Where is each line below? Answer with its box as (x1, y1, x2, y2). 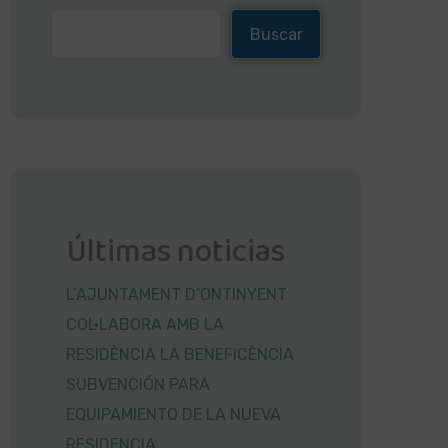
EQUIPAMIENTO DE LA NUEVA (66, 405, 281, 424)
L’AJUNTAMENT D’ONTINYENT (66, 285, 287, 304)
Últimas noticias (66, 227, 285, 278)
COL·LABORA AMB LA (66, 315, 224, 334)
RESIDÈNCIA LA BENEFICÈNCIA (66, 345, 294, 364)
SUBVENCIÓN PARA (66, 375, 210, 394)
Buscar (249, 25, 303, 44)
